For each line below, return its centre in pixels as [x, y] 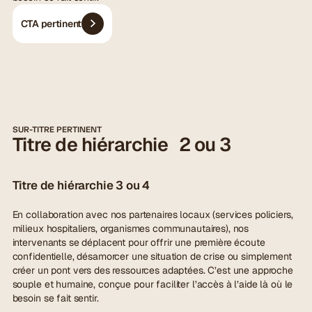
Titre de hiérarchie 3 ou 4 [81, 186]
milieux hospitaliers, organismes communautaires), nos [131, 228]
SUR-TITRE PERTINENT [57, 130]
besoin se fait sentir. [55, 298]
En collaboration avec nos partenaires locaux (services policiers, [153, 214]
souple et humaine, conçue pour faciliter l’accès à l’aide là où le [153, 284]
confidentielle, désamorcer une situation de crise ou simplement [152, 256]
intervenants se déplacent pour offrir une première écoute [139, 242]
